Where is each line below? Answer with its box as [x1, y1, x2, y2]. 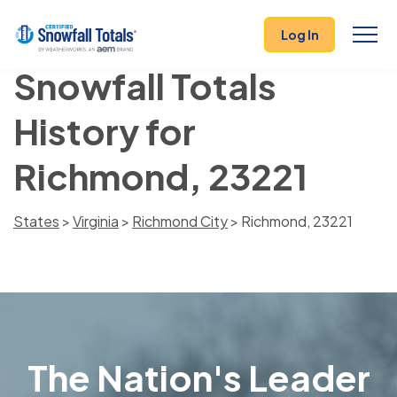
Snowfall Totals [13, 63, 276, 108]
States [13, 212, 59, 230]
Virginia [73, 212, 119, 230]
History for [13, 108, 196, 153]
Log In [280, 27, 319, 43]
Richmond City [132, 212, 228, 230]
